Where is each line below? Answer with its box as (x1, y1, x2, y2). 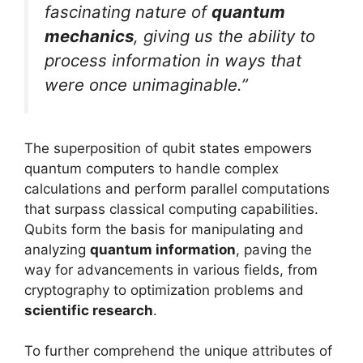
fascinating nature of (45, 2, 211, 23)
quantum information (90, 241, 236, 258)
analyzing (24, 241, 90, 258)
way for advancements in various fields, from (24, 261, 318, 278)
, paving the (236, 241, 312, 258)
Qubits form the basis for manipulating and (24, 220, 304, 237)
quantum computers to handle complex (24, 160, 279, 177)
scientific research (24, 301, 153, 318)
